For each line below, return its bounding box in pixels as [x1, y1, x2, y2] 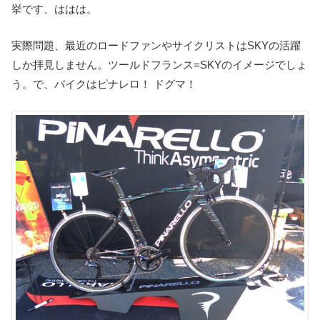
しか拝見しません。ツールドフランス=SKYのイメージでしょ [11, 58, 307, 71]
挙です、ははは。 [11, 2, 97, 15]
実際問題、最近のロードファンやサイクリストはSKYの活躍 [11, 39, 301, 51]
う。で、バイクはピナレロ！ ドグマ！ [11, 77, 196, 90]
